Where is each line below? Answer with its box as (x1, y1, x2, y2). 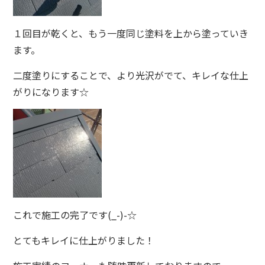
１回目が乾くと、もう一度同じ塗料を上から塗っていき (13, 26, 249, 41)
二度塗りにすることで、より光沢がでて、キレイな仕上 (13, 68, 249, 83)
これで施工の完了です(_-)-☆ (13, 208, 137, 222)
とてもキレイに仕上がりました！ (13, 233, 155, 248)
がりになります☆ (13, 85, 89, 99)
